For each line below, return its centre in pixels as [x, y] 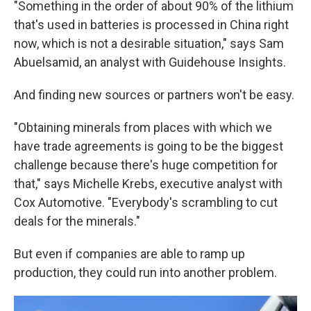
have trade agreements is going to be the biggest [149, 146]
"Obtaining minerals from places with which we [143, 127]
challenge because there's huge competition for [146, 165]
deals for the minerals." [77, 221]
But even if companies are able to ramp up [129, 254]
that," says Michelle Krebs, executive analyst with [148, 184]
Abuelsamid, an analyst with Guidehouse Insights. [150, 62]
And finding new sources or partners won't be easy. [154, 95]
